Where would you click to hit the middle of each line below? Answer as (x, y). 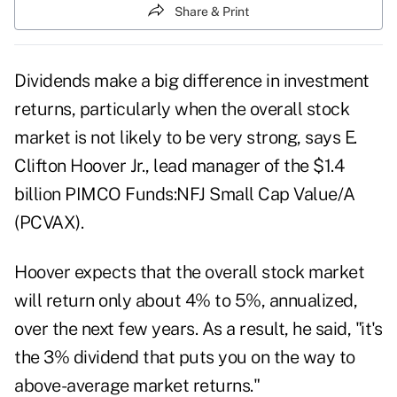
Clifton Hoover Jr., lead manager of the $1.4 (179, 166)
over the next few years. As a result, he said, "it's (198, 329)
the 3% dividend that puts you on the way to (185, 358)
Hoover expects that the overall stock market (189, 272)
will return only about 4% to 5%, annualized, (186, 301)
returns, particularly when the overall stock (182, 109)
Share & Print (212, 11)
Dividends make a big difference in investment (192, 81)
